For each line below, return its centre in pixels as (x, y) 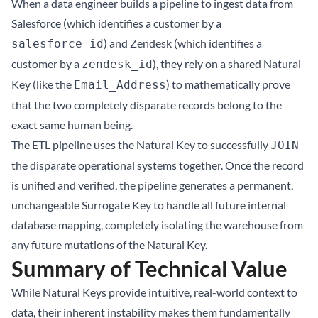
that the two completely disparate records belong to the (147, 105)
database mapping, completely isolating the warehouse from (157, 225)
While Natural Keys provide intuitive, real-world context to (154, 292)
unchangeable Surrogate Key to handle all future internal (149, 205)
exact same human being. (72, 125)
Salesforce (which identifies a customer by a (116, 23)
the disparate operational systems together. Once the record (158, 165)
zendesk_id (117, 64)
